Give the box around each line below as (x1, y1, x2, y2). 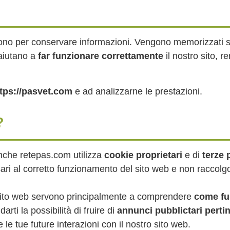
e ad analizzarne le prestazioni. (72, 86, 202, 97)
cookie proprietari (104, 150, 182, 160)
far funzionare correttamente (38, 51, 163, 61)
